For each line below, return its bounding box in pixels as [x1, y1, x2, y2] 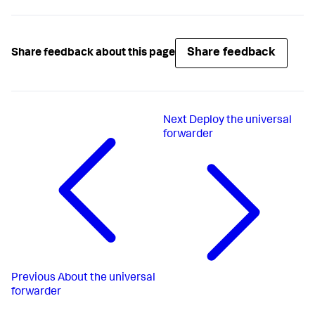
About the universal [58, 272, 155, 284]
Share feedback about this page [11, 47, 175, 59]
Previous [11, 272, 56, 284]
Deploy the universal [189, 115, 292, 127]
